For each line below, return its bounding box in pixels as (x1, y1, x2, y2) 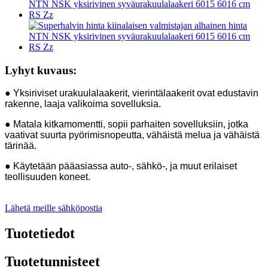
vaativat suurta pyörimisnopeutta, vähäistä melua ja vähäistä (5, 130, 260, 141)
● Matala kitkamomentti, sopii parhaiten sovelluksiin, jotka (5, 119, 248, 130)
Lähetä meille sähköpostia (5, 203, 102, 214)
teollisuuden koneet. (5, 172, 90, 182)
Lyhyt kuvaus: (5, 63, 77, 77)
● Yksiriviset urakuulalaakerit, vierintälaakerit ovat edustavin (5, 88, 258, 99)
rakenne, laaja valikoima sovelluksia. (5, 99, 161, 109)
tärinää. (5, 141, 36, 151)
